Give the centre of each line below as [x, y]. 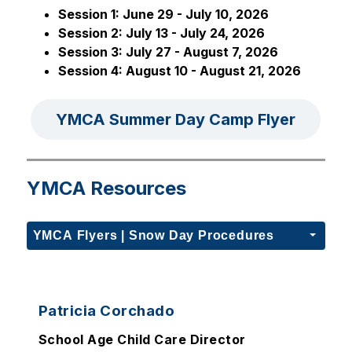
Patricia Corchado [106, 311]
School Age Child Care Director [142, 339]
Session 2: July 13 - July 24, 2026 [161, 33]
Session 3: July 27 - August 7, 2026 [168, 52]
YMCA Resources [106, 188]
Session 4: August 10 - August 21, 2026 [179, 71]
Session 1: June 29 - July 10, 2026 [163, 14]
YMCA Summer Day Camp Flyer [176, 119]
